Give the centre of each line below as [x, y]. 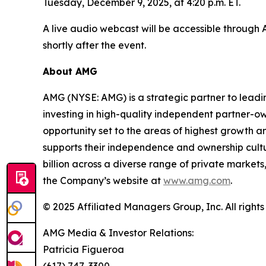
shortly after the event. [94, 45]
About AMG [70, 72]
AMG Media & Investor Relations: [118, 233]
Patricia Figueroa [83, 250]
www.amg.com [197, 181]
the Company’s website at [103, 181]
